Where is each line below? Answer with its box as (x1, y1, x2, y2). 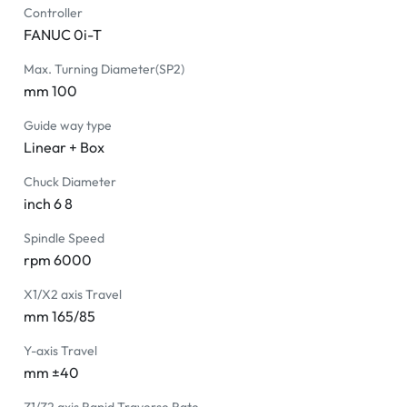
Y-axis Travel (24, 342, 98, 360)
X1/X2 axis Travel (24, 286, 123, 303)
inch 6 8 (24, 194, 74, 213)
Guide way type (24, 117, 113, 134)
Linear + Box (24, 138, 105, 157)
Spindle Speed (24, 230, 105, 247)
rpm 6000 (24, 251, 93, 270)
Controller (24, 5, 84, 22)
